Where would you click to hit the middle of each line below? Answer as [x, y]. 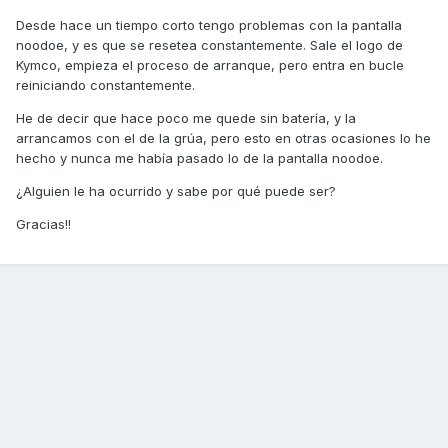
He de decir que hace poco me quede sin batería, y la [186, 118]
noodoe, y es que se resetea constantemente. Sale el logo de [209, 45]
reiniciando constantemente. [105, 85]
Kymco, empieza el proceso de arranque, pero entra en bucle [210, 65]
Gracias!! [43, 224]
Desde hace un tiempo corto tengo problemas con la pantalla [209, 25]
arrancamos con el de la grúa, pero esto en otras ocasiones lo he [223, 138]
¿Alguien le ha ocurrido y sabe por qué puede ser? [176, 191]
